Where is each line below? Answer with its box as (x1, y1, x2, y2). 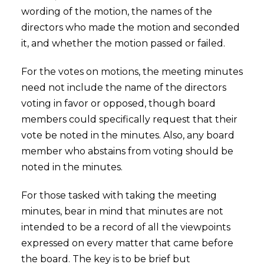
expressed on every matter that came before (21, 237, 233, 249)
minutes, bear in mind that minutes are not (21, 206, 223, 217)
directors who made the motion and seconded (21, 22, 240, 34)
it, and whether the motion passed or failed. (21, 38, 225, 49)
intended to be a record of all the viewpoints (21, 222, 230, 233)
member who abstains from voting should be (21, 146, 233, 157)
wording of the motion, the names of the (21, 6, 212, 18)
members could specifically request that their (21, 114, 237, 126)
